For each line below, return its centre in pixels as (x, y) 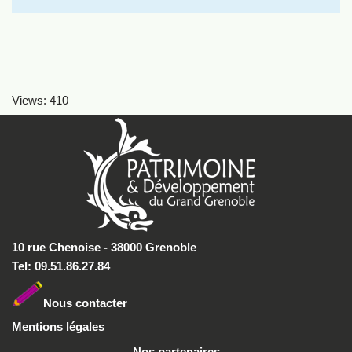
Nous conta (75, 303)
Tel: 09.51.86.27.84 (61, 266)
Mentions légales (58, 326)
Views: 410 (40, 100)
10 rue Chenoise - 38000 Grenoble (104, 247)
